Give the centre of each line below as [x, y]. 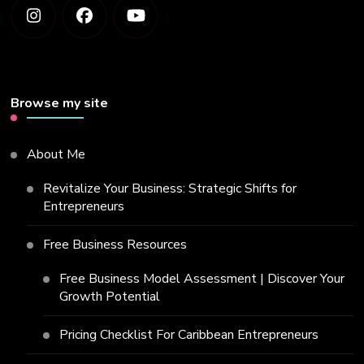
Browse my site [60, 104]
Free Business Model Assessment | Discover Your [202, 279]
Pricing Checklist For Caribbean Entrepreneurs [189, 335]
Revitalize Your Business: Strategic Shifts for [170, 189]
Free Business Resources [115, 245]
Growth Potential [110, 297]
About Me [56, 155]
